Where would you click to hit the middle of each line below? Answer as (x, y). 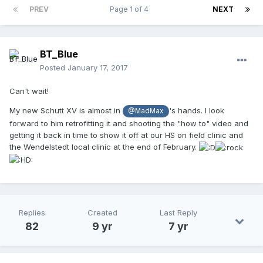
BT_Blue (59, 54)
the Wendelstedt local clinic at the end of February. (104, 146)
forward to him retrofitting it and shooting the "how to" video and (129, 123)
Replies (32, 213)
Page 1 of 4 (131, 9)
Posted (54, 68)
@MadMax (146, 111)
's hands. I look (196, 111)
